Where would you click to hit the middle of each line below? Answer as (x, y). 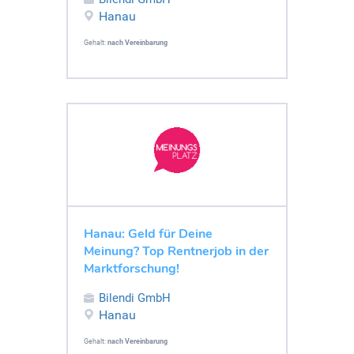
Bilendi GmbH (135, 298)
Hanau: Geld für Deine (148, 233)
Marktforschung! (132, 268)
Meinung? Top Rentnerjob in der (176, 251)
